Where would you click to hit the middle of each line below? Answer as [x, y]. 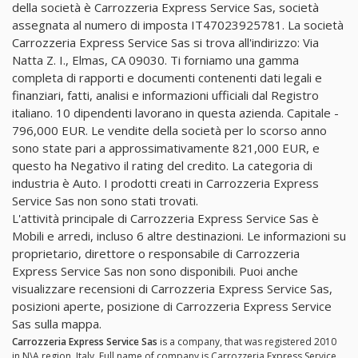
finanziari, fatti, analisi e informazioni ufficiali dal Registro [165, 95]
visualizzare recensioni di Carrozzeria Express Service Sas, [172, 288]
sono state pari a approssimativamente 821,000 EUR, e [166, 147]
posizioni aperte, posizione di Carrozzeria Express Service [172, 306]
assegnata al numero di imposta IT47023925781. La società [178, 24]
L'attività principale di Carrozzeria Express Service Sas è [165, 218]
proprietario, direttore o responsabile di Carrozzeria [156, 253]
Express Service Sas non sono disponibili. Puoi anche [155, 270]
